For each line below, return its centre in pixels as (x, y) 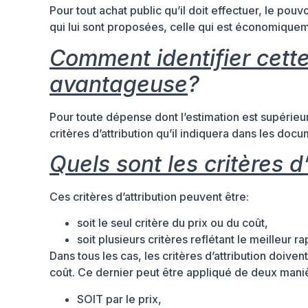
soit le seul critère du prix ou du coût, (173, 223)
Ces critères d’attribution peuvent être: (149, 197)
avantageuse (119, 84)
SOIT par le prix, (119, 299)
